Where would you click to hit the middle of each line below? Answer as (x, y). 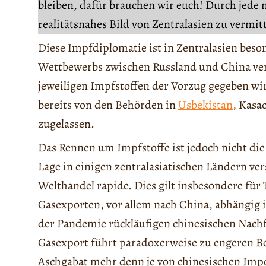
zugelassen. (66, 124)
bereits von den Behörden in (108, 105)
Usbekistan (205, 105)
